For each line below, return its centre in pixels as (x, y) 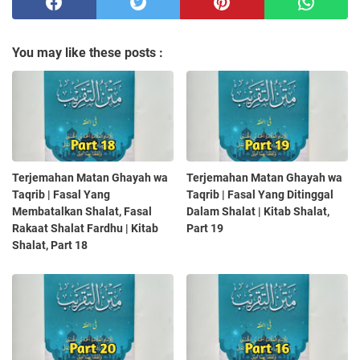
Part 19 (205, 229)
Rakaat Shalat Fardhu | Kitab (85, 229)
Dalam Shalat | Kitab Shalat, (258, 212)
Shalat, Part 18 (50, 245)
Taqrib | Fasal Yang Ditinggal (260, 195)
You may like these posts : (88, 53)
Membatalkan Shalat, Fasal (82, 212)
